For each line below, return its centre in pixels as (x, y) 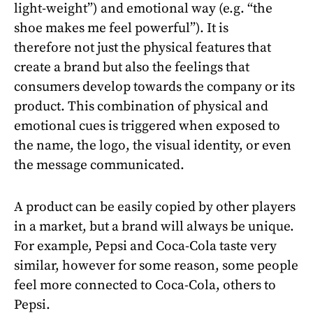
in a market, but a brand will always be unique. (154, 226)
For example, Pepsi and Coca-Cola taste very (145, 246)
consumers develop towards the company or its (154, 87)
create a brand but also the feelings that (132, 67)
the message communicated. (99, 165)
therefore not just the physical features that (143, 48)
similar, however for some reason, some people (156, 265)
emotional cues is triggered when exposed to (147, 126)
